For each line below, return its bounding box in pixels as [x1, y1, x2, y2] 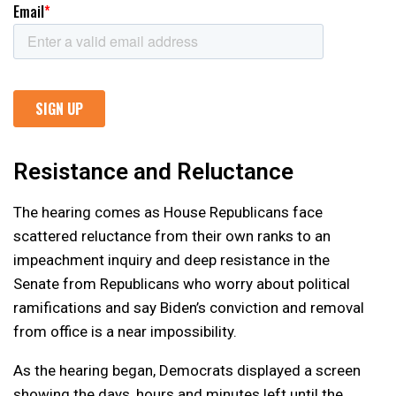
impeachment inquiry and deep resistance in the [13, 250, 330, 269]
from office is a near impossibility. [13, 322, 237, 340]
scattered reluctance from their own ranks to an [13, 226, 331, 245]
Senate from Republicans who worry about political [13, 274, 350, 293]
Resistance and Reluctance [13, 157, 293, 185]
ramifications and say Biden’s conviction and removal [13, 298, 364, 316]
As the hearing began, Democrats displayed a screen [13, 361, 361, 379]
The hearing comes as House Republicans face [13, 202, 323, 221]
